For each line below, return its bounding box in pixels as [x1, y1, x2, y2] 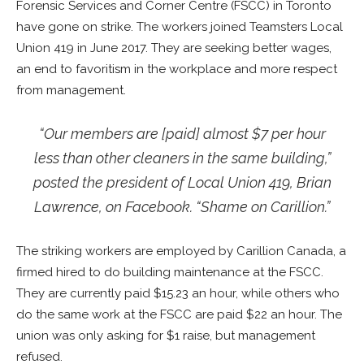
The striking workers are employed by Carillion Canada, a [16, 244, 346, 258]
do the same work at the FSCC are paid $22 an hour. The [16, 307, 342, 322]
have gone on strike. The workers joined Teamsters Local [16, 19, 343, 34]
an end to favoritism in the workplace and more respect [16, 62, 337, 76]
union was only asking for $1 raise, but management [16, 328, 315, 343]
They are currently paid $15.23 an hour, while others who [16, 286, 340, 301]
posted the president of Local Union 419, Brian [32, 174, 331, 191]
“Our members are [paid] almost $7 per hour [38, 125, 326, 142]
